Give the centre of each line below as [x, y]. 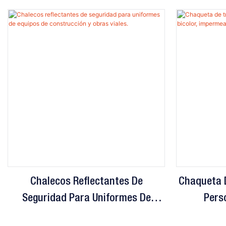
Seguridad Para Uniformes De [86, 199]
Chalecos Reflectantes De [86, 182]
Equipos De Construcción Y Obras [86, 215]
